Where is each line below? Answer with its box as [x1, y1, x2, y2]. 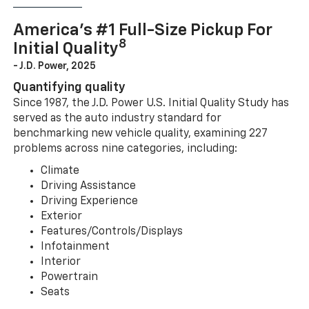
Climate [40, 166, 79, 177]
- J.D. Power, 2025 [12, 61, 96, 72]
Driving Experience [40, 196, 138, 208]
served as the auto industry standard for [12, 113, 221, 125]
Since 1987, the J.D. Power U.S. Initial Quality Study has [12, 98, 289, 110]
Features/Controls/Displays [40, 226, 183, 238]
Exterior [40, 211, 82, 223]
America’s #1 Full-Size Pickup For [12, 22, 272, 39]
